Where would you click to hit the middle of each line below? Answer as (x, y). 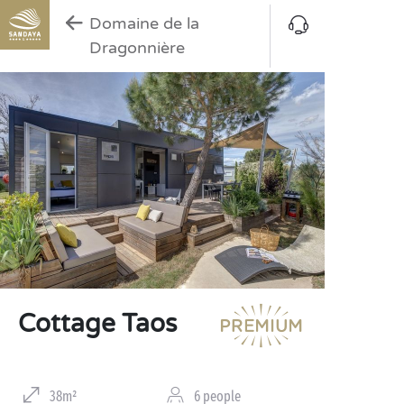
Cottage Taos (97, 324)
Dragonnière (138, 48)
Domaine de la (145, 23)
